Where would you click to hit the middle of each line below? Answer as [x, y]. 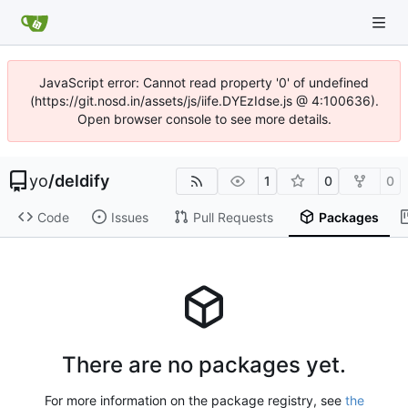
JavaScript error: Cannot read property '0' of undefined [204, 82]
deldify [82, 181]
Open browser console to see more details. [204, 119]
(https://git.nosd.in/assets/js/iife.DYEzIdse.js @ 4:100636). [204, 101]
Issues [129, 217]
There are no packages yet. [204, 364]
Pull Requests [233, 217]
